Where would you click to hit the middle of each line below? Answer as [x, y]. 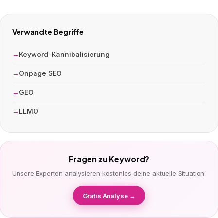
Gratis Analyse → [109, 196]
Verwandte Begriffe [48, 31]
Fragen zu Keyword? [109, 159]
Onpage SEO [40, 73]
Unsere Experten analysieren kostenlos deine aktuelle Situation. [109, 173]
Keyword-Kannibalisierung [64, 54]
